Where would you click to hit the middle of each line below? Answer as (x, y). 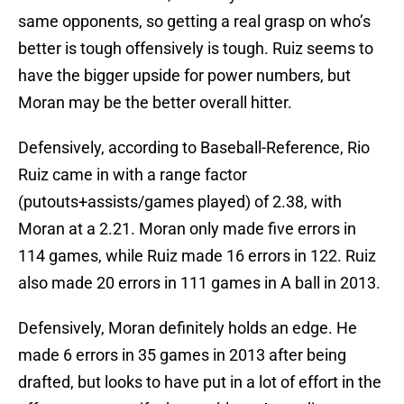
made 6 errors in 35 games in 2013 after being (182, 355)
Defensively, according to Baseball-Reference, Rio (194, 148)
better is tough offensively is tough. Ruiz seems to (196, 49)
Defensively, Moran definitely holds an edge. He (188, 328)
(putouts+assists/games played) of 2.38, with (180, 202)
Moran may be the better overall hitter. (155, 103)
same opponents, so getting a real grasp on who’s (194, 22)
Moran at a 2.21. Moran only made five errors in (187, 229)
